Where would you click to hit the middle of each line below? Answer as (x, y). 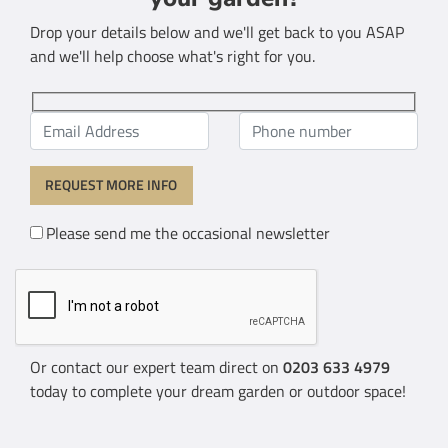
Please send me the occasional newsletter (188, 232)
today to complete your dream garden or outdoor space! (218, 390)
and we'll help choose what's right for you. (172, 56)
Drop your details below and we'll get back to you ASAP (217, 32)
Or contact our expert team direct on (156, 366)
